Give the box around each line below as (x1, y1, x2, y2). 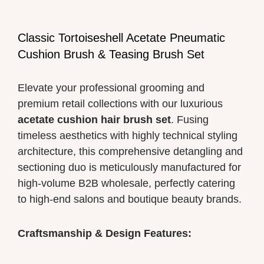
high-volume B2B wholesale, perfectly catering (18, 177, 235, 189)
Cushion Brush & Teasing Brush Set (18, 47, 204, 61)
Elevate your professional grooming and (18, 81, 204, 94)
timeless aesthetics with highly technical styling (18, 129, 237, 141)
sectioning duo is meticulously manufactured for (18, 161, 241, 173)
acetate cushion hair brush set (18, 113, 171, 126)
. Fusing (171, 113, 209, 126)
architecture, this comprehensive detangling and (18, 145, 243, 157)
